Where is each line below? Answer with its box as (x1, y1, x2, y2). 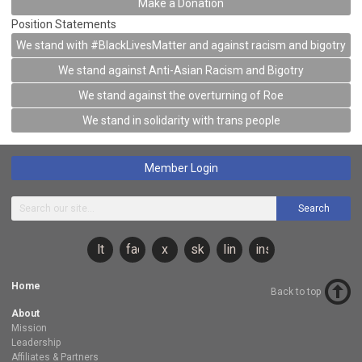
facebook (126, 242, 179, 258)
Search (297, 203, 330, 215)
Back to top (271, 286, 321, 298)
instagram (255, 242, 311, 258)
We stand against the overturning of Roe (78, 89, 284, 103)
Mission (11, 322, 47, 335)
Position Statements (11, 18, 116, 32)
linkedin (223, 242, 267, 258)
